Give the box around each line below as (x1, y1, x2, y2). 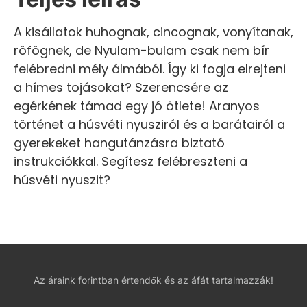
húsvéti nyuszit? (14, 171, 110, 188)
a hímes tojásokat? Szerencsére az (14, 79, 228, 96)
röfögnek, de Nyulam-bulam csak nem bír (14, 42, 269, 59)
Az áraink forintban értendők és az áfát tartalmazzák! (34, 274, 273, 286)
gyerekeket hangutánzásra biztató (14, 134, 225, 151)
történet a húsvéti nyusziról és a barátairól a (14, 116, 285, 133)
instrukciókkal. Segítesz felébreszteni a (14, 153, 247, 170)
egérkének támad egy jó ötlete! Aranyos (14, 97, 260, 114)
